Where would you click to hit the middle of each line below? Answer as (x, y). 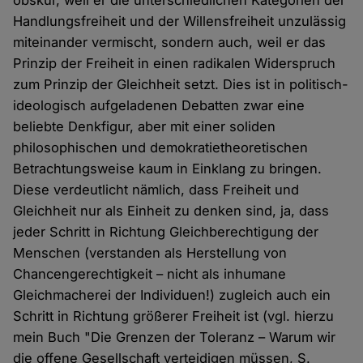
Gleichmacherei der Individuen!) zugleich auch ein (172, 295)
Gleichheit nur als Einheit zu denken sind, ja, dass (171, 211)
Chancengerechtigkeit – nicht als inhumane (150, 274)
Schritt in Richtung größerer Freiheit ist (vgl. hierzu (174, 316)
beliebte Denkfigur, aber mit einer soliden (145, 127)
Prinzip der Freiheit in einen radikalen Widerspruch (175, 64)
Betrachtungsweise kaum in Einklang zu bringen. (168, 169)
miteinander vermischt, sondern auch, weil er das (170, 43)
